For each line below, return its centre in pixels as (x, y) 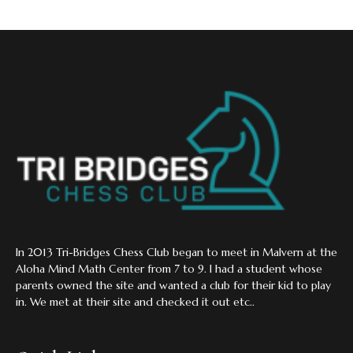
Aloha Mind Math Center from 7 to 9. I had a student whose (169, 268)
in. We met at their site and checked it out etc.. (135, 301)
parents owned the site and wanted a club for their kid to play (173, 285)
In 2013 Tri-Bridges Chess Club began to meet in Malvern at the (176, 252)
